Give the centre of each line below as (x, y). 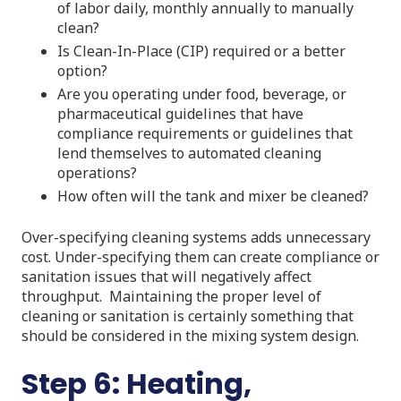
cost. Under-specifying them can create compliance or (200, 256)
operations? (97, 172)
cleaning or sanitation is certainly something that (188, 316)
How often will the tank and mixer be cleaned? (213, 196)
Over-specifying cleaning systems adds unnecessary (196, 237)
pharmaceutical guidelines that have (180, 113)
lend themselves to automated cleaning (189, 153)
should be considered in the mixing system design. (190, 335)
